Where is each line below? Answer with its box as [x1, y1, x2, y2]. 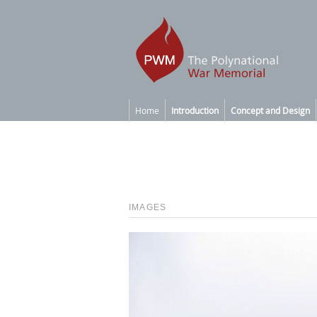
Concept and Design [231, 105, 310, 116]
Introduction [171, 105, 219, 116]
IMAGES [129, 202, 167, 212]
